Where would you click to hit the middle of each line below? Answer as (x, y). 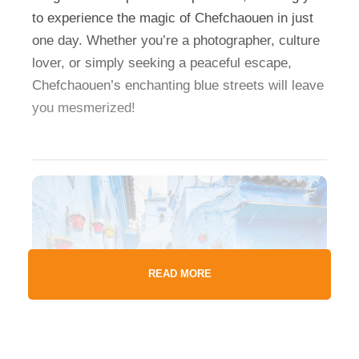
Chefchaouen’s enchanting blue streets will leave (178, 86)
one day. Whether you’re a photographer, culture (176, 41)
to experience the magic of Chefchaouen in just (173, 18)
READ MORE (179, 274)
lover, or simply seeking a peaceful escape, (162, 63)
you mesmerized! (84, 108)
